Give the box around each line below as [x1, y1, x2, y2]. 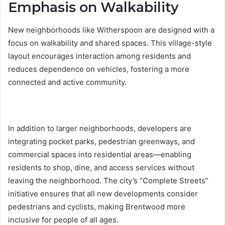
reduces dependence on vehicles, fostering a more [8, 64, 189, 74]
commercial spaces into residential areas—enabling [8, 149, 191, 159]
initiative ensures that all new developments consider [8, 188, 198, 198]
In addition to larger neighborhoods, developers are [8, 123, 191, 133]
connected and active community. [8, 77, 127, 87]
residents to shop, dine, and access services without [8, 162, 194, 172]
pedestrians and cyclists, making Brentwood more [8, 201, 185, 211]
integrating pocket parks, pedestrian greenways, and [8, 136, 195, 146]
